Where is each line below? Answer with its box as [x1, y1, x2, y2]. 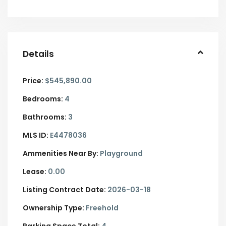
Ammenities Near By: [23, 148, 98, 158]
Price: [23, 75, 43, 86]
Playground [98, 148, 143, 158]
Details [23, 47, 54, 60]
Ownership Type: [23, 202, 84, 213]
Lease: [23, 166, 46, 177]
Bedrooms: [23, 93, 63, 104]
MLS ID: [23, 130, 48, 140]
